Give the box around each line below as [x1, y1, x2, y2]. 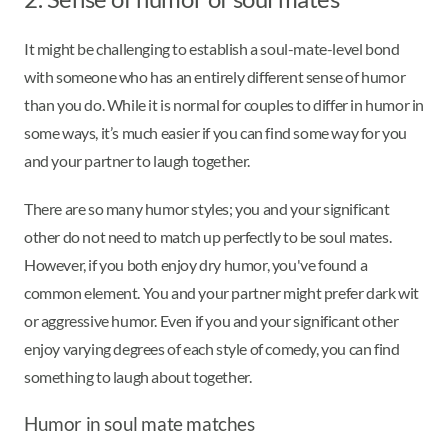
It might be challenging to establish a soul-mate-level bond [24, 39, 400, 59]
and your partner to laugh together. [24, 151, 253, 171]
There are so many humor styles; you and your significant [24, 199, 390, 219]
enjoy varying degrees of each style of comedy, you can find [24, 339, 400, 359]
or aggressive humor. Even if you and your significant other [24, 311, 399, 331]
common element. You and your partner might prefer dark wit [24, 283, 419, 303]
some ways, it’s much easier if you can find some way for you [24, 123, 408, 143]
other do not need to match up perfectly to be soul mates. [24, 227, 392, 247]
